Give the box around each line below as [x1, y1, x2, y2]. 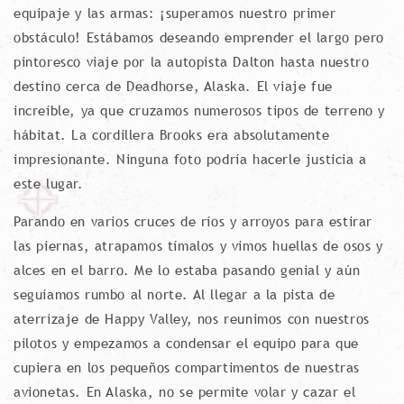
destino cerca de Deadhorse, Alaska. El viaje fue [14, 78, 333, 94]
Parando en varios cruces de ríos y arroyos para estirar [14, 213, 373, 229]
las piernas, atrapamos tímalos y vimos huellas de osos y [14, 237, 383, 253]
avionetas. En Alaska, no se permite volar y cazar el [14, 383, 356, 399]
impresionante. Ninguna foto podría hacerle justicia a [14, 151, 367, 167]
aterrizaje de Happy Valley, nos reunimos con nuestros [14, 310, 370, 326]
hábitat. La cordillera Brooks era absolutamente [14, 126, 330, 142]
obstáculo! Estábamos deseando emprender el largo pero [14, 29, 384, 45]
